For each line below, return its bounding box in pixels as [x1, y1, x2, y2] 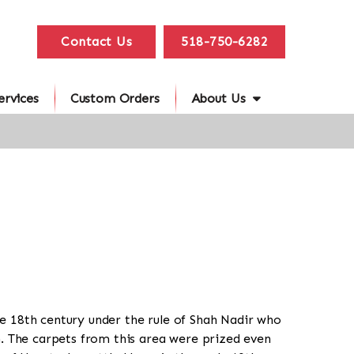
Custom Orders [70, 91, 160, 106]
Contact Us [61, 33, 132, 49]
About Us [190, 91, 246, 106]
